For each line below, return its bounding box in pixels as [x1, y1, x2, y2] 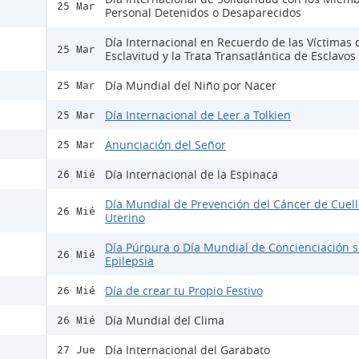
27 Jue [57, 344, 95, 356]
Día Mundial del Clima [105, 313, 224, 328]
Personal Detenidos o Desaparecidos [105, 5, 301, 20]
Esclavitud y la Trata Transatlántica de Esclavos [105, 48, 356, 63]
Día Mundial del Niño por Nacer [105, 78, 276, 93]
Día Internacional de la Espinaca [105, 167, 278, 182]
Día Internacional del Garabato [105, 342, 270, 357]
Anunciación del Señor [105, 137, 226, 152]
